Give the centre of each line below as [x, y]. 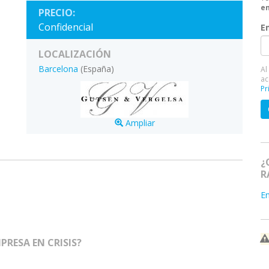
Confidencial [66, 27]
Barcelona [58, 69]
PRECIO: [57, 13]
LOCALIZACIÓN [75, 54]
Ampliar [139, 123]
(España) [97, 69]
